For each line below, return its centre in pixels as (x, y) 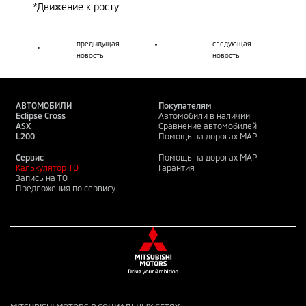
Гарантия (177, 167)
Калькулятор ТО (47, 167)
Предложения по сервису (66, 188)
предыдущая (98, 44)
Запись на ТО (42, 178)
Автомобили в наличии (204, 115)
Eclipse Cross (41, 115)
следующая (232, 44)
